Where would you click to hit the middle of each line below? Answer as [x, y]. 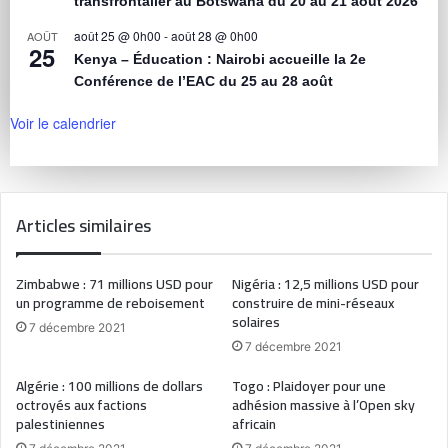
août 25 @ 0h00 [117, 36]
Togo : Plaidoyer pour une [309, 386]
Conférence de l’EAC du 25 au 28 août [203, 81]
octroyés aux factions [81, 405]
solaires [256, 322]
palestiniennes [60, 424]
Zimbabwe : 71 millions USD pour [114, 284]
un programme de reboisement [110, 303]
